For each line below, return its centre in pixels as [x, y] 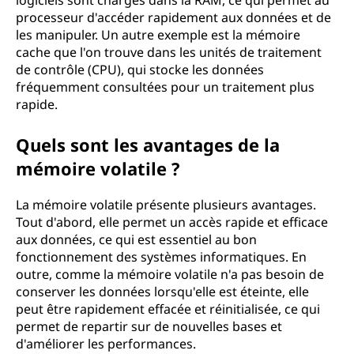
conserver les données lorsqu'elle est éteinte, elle [162, 292]
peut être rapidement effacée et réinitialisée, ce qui [168, 309]
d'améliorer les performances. [106, 344]
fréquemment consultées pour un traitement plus [165, 87]
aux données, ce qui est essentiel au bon [136, 239]
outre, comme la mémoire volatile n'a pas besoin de [170, 274]
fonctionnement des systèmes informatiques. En [161, 257]
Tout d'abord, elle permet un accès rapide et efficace [172, 222]
